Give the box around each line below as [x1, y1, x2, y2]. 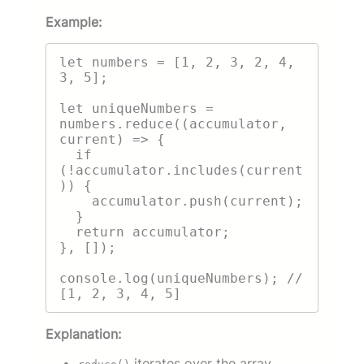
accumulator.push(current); [59, 193, 92, 209]
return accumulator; [59, 223, 76, 240]
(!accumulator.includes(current [59, 162, 303, 178]
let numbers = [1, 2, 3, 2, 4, [59, 54, 295, 70]
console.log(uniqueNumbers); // [59, 270, 303, 286]
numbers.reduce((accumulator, [59, 115, 287, 132]
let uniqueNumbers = [59, 100, 214, 116]
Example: [45, 13, 102, 30]
